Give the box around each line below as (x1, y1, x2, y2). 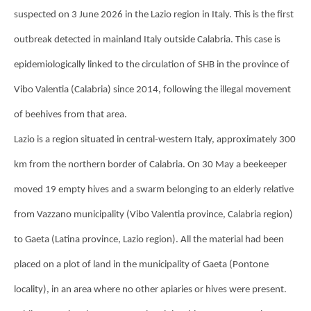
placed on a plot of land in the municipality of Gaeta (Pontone (14, 259, 269, 270)
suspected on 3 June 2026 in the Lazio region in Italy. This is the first (14, 9, 294, 20)
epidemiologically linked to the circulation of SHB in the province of (14, 59, 289, 70)
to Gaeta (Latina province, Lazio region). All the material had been (14, 234, 284, 245)
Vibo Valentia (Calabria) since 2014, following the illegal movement (14, 84, 291, 95)
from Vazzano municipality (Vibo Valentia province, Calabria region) (14, 209, 293, 220)
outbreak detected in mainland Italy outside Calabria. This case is (14, 34, 280, 45)
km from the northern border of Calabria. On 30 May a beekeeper (14, 159, 287, 170)
